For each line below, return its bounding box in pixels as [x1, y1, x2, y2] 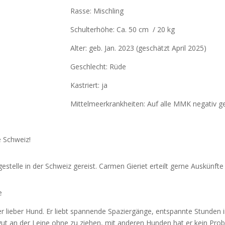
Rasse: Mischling [70, 6, 124, 16]
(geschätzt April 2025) [134, 43, 206, 53]
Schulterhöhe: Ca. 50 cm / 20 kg [70, 25, 175, 35]
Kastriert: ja [70, 80, 107, 90]
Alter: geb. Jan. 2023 [70, 43, 134, 53]
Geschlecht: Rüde [70, 62, 126, 72]
